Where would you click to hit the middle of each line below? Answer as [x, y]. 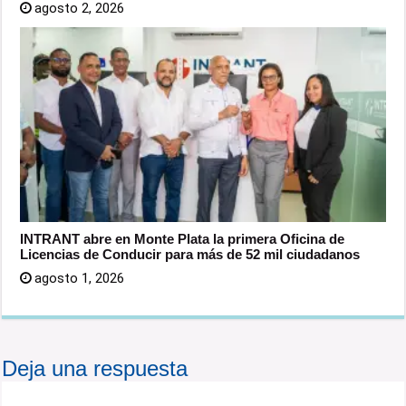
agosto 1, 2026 [80, 278]
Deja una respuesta [95, 368]
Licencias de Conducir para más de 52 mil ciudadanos [190, 254]
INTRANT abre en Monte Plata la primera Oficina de [183, 238]
